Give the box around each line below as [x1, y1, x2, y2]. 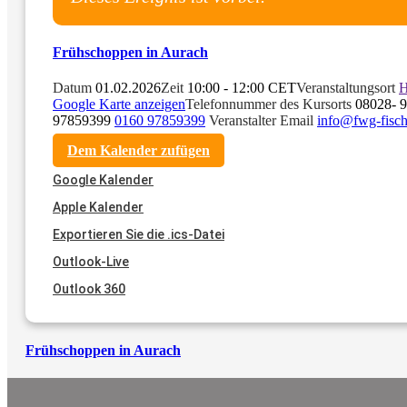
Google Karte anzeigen [53, 96, 185, 113]
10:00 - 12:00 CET [187, 80, 296, 96]
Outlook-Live [53, 254, 129, 270]
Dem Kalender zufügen [67, 143, 210, 159]
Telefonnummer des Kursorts [185, 96, 355, 113]
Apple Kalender [53, 200, 144, 215]
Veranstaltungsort [296, 80, 399, 96]
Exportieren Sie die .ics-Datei [53, 227, 224, 243]
